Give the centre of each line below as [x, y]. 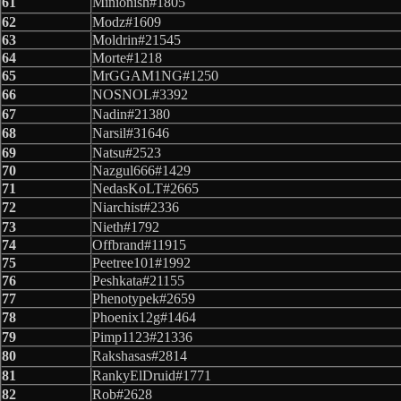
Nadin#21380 [131, 114]
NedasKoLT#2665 [145, 188]
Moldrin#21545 [137, 39]
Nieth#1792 [126, 226]
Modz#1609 [127, 21]
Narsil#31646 [131, 132]
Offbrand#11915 [139, 244]
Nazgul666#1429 [141, 170]
